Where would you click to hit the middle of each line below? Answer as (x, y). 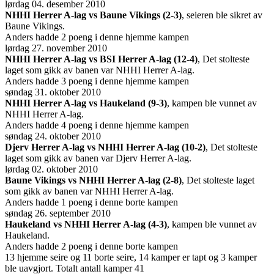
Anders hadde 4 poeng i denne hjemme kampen (97, 125)
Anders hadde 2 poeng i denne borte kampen (91, 246)
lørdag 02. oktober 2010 (51, 169)
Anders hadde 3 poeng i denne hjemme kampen (97, 81)
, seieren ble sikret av (222, 15)
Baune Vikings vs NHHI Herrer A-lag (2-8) (93, 180)
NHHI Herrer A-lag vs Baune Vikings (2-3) (93, 15)
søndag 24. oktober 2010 (53, 136)
